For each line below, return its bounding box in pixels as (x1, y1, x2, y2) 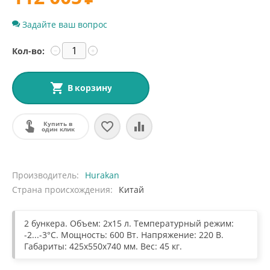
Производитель (12, 169, 77, 181)
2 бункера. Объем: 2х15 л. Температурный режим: (24, 218, 234, 229)
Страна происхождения (12, 184, 110, 195)
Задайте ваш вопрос (20, 19, 107, 30)
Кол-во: (12, 45, 45, 57)
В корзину (67, 82, 112, 93)
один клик (41, 125, 75, 133)
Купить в (43, 119, 72, 128)
